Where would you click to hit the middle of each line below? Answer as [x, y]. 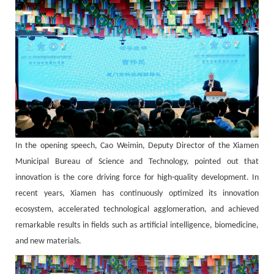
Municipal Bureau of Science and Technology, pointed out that [137, 161]
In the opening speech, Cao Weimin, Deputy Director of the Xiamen [137, 146]
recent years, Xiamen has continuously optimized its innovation [137, 193]
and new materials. [48, 241]
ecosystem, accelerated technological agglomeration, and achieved [137, 209]
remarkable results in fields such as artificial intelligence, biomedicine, [137, 225]
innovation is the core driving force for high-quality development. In [137, 177]
